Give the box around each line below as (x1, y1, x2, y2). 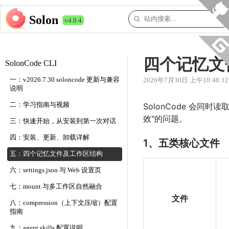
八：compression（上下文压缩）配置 (10, 199, 118, 207)
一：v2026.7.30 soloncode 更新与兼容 (10, 76, 120, 83)
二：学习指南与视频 (10, 101, 70, 108)
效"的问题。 (143, 113, 187, 124)
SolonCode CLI (5, 59, 57, 67)
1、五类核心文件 (143, 137, 220, 149)
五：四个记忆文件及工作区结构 (10, 150, 103, 157)
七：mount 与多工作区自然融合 (10, 183, 102, 190)
